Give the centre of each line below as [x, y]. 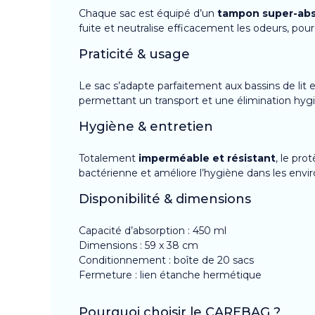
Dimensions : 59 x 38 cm [139, 245]
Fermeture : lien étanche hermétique [170, 275]
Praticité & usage [134, 54]
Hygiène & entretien [146, 126]
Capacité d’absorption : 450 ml [153, 230]
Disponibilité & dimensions [165, 199]
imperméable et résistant [207, 158]
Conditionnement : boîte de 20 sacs [166, 260]
